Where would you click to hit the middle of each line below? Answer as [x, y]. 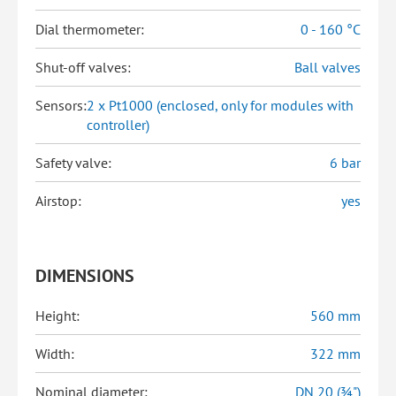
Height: [57, 316]
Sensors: [61, 105]
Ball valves [327, 67]
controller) [118, 125]
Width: [55, 354]
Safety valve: [73, 163]
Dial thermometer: [90, 29]
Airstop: [58, 201]
